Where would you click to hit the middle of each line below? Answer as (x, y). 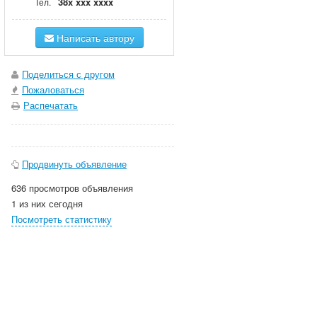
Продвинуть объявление (74, 164)
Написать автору (94, 38)
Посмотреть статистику (62, 219)
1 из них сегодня (47, 204)
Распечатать (51, 105)
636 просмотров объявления (72, 188)
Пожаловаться (53, 90)
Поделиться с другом (68, 74)
